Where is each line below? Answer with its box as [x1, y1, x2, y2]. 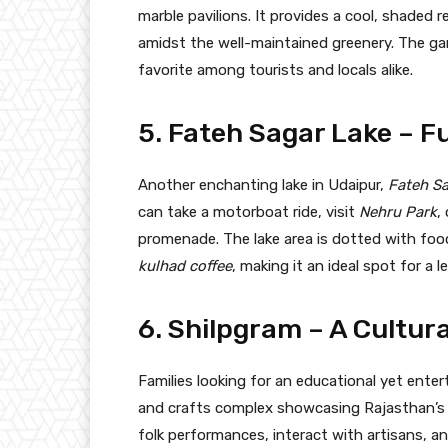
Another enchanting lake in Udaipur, [138, 175, 388, 194]
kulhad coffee [138, 256, 232, 275]
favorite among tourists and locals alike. [138, 60, 413, 79]
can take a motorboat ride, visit [138, 202, 359, 221]
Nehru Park [359, 202, 437, 221]
